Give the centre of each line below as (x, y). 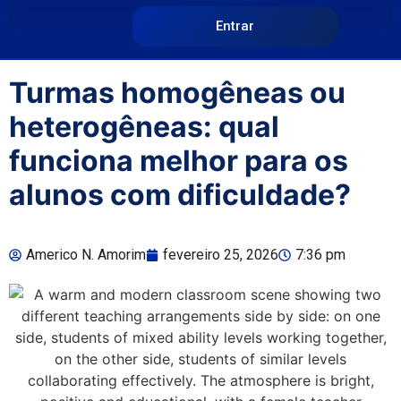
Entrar (235, 26)
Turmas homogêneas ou (177, 93)
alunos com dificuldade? (180, 195)
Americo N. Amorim (86, 255)
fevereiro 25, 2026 (221, 255)
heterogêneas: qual (144, 127)
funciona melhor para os (179, 161)
